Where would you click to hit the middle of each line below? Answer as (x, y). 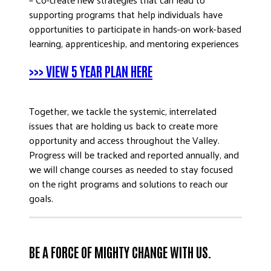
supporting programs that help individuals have (126, 14)
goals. (41, 198)
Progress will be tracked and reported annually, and (134, 155)
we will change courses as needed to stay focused (131, 169)
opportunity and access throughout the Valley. (124, 140)
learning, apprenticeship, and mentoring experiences (134, 43)
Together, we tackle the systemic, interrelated (123, 111)
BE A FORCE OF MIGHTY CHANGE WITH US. (120, 252)
